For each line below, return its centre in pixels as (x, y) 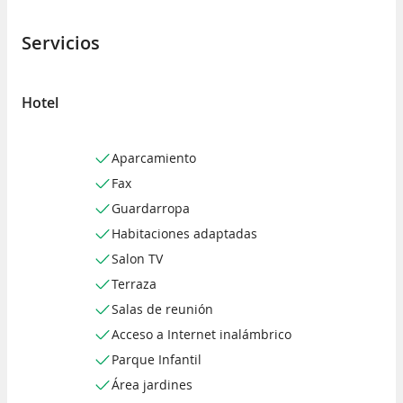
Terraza (134, 284)
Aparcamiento (154, 158)
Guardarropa (151, 209)
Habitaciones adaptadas (184, 234)
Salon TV (137, 259)
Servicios (61, 42)
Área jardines (152, 385)
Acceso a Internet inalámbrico (201, 335)
